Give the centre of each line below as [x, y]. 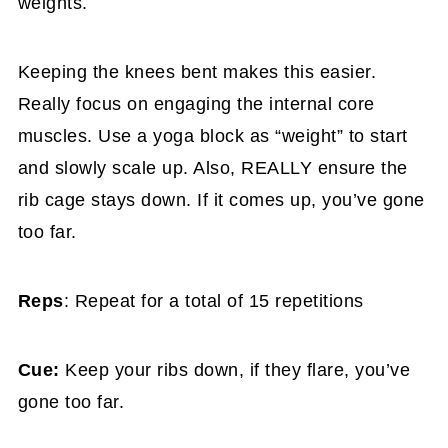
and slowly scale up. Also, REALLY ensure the [212, 168]
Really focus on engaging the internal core [196, 104]
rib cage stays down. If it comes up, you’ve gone [221, 200]
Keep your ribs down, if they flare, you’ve [235, 370]
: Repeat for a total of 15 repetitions [213, 301]
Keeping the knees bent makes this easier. [197, 72]
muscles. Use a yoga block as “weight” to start [212, 136]
